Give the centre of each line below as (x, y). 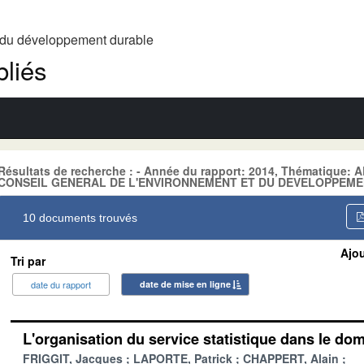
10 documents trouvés (80, 217)
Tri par (28, 260)
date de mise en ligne (185, 284)
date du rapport (61, 284)
